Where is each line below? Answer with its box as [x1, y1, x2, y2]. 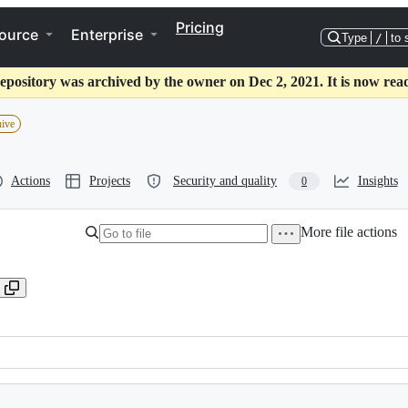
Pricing [176, 18, 224, 36]
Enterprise [71, 25, 143, 44]
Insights [357, 174, 398, 188]
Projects [89, 174, 130, 188]
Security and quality [173, 174, 277, 188]
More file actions [301, 224, 398, 240]
